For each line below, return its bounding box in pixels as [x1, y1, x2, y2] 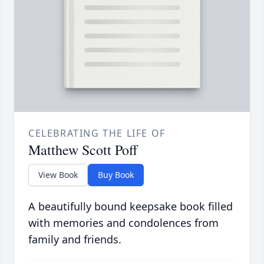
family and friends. [28, 232, 121, 247]
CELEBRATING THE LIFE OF [28, 127, 166, 140]
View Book [38, 169, 78, 181]
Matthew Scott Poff [28, 140, 137, 160]
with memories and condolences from [28, 216, 219, 230]
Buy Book [98, 169, 134, 181]
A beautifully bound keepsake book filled [28, 199, 233, 214]
